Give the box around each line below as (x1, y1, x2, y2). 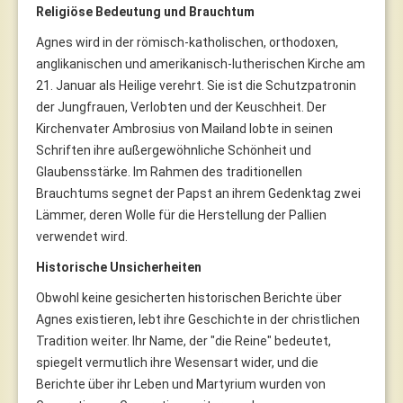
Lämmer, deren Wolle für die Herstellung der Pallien (36, 207, 327, 222)
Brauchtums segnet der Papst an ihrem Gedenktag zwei (36, 185, 361, 201)
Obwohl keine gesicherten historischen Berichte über (36, 290, 342, 305)
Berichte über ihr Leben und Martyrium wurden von (36, 376, 326, 391)
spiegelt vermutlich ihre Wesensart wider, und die (36, 354, 318, 370)
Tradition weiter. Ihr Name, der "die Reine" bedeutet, (36, 333, 331, 348)
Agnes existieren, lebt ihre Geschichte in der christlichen (36, 311, 360, 327)
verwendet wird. (36, 228, 128, 244)
